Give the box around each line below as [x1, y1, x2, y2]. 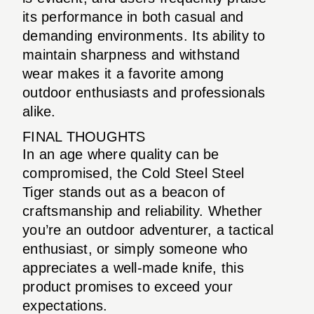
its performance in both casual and [22, 8, 244, 25]
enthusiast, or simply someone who [22, 240, 248, 257]
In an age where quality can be [22, 146, 219, 162]
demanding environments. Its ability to [22, 27, 266, 43]
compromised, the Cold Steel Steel [22, 165, 245, 181]
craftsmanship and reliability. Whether [22, 203, 263, 219]
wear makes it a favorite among [22, 65, 224, 81]
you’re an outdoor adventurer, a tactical [22, 221, 273, 238]
